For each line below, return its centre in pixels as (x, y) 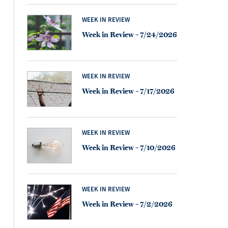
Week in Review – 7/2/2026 (127, 204)
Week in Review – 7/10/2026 (129, 148)
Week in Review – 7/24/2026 (130, 35)
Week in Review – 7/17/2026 (128, 91)
